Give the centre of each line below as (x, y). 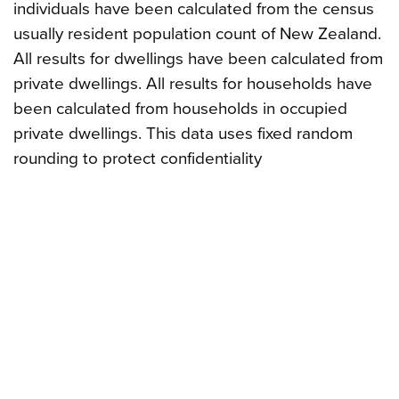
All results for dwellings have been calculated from (198, 59)
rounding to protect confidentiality (138, 159)
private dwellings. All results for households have (193, 84)
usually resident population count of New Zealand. (197, 34)
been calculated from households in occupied (180, 109)
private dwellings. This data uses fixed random (183, 134)
